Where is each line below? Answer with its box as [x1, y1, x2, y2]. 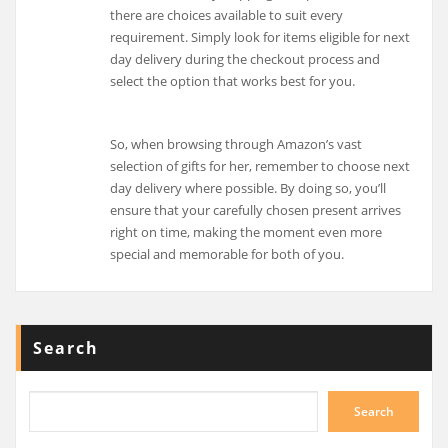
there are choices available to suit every [110, 6, 344, 25]
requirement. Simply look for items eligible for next [110, 28, 411, 47]
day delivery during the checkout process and [110, 50, 381, 69]
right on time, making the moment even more [110, 222, 383, 241]
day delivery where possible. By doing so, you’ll [110, 178, 387, 197]
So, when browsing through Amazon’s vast [110, 134, 363, 153]
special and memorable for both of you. [110, 244, 345, 263]
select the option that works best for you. [110, 72, 356, 91]
